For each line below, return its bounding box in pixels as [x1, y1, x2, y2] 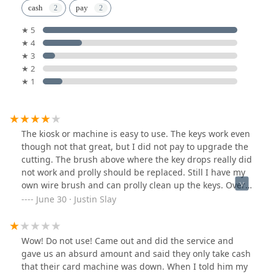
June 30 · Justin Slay [36, 193, 116, 206]
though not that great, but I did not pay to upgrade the [21, 141, 248, 153]
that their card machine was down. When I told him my [21, 261, 248, 273]
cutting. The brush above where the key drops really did [21, 154, 252, 166]
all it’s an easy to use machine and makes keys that [21, 192, 230, 204]
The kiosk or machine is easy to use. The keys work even [21, 128, 250, 140]
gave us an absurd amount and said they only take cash [21, 248, 251, 260]
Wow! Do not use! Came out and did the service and [21, 235, 234, 247]
